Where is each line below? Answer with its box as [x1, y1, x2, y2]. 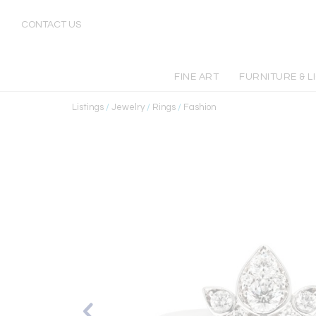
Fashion [183, 102, 217, 112]
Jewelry [111, 102, 145, 112]
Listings [72, 102, 104, 112]
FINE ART [174, 72, 219, 82]
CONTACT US [21, 20, 81, 30]
